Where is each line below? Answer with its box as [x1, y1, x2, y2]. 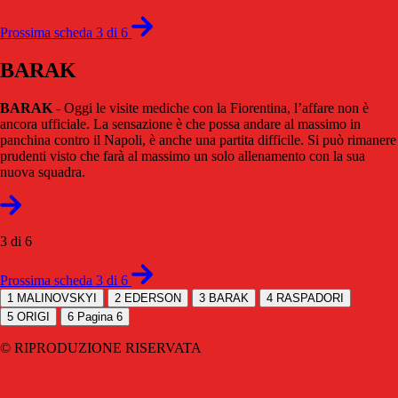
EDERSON [124, 291, 181, 305]
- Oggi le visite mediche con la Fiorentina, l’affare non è [52, 99, 369, 115]
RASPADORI [276, 291, 344, 305]
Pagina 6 [77, 309, 123, 323]
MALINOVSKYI [17, 291, 97, 305]
